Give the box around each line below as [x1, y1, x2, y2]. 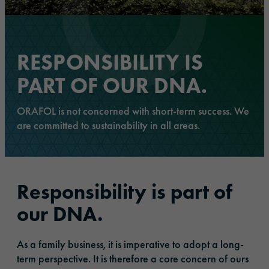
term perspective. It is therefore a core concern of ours [17, 252, 249, 266]
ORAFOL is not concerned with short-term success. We [17, 104, 249, 118]
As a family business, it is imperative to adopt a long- [17, 237, 244, 252]
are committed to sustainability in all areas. [17, 118, 200, 133]
